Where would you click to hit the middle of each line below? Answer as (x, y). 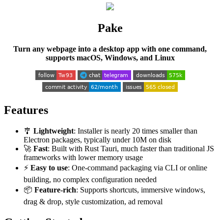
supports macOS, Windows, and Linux (110, 58)
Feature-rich (55, 190)
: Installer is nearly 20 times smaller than (136, 131)
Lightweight (54, 131)
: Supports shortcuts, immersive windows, (141, 190)
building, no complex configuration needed (90, 180)
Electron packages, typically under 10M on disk (97, 140)
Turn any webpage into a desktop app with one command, (110, 49)
